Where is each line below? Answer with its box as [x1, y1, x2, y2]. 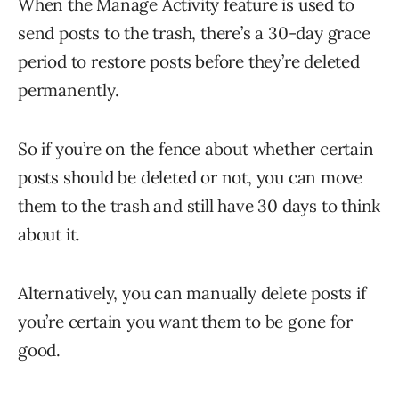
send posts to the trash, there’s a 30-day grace [18, 22, 370, 45]
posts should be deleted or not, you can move [18, 167, 363, 189]
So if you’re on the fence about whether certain [18, 138, 374, 160]
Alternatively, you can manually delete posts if [18, 282, 366, 305]
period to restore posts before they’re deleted [18, 51, 360, 73]
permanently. [18, 79, 119, 102]
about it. [18, 224, 81, 246]
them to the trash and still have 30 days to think [18, 195, 381, 217]
